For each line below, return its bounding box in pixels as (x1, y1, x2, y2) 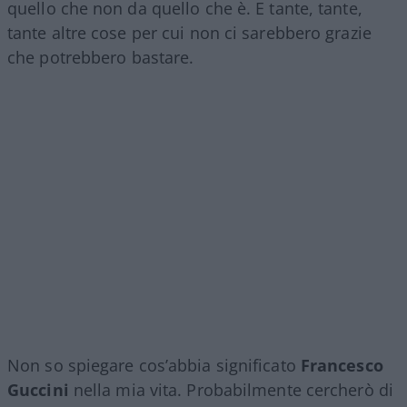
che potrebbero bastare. (7, 46, 194, 69)
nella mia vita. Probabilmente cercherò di (68, 379, 393, 402)
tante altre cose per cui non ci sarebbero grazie (7, 22, 372, 45)
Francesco (300, 354, 383, 377)
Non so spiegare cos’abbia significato (7, 354, 301, 377)
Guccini (7, 379, 69, 402)
